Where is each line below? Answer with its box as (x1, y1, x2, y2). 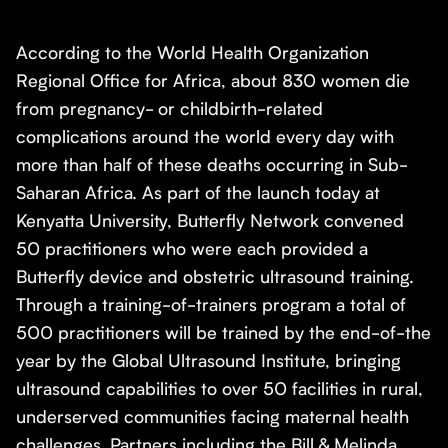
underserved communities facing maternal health (16, 406, 409, 427)
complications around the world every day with (16, 126, 394, 147)
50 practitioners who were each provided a (16, 238, 368, 259)
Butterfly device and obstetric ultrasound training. (16, 266, 414, 287)
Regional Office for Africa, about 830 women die (16, 70, 410, 91)
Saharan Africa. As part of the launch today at (16, 182, 380, 203)
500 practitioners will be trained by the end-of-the (16, 322, 431, 343)
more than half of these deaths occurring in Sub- (16, 154, 408, 175)
